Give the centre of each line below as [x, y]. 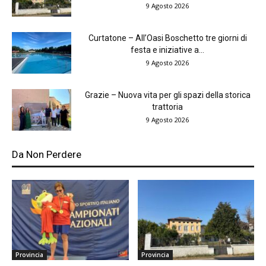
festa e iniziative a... [167, 50]
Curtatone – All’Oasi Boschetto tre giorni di [167, 38]
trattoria [167, 107]
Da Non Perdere [47, 154]
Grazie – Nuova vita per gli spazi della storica [167, 95]
